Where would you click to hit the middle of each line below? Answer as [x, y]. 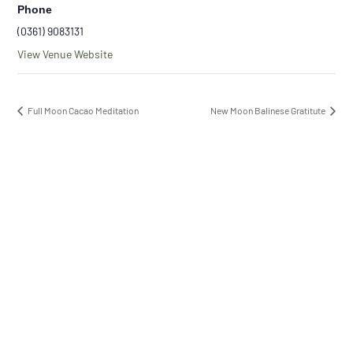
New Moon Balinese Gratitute [268, 110]
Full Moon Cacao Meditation [83, 110]
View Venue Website [65, 54]
